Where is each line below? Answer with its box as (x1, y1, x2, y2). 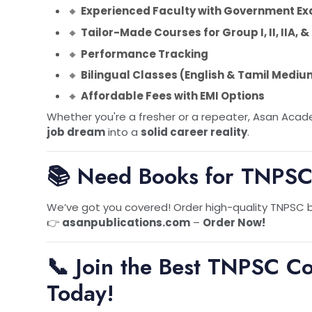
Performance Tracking (81, 46, 208, 61)
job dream (47, 124, 105, 139)
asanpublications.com (62, 214, 190, 230)
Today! (47, 276, 114, 309)
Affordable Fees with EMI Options (81, 88, 265, 103)
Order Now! (203, 214, 265, 230)
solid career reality (141, 124, 247, 139)
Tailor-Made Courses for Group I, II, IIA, (81, 24, 300, 40)
